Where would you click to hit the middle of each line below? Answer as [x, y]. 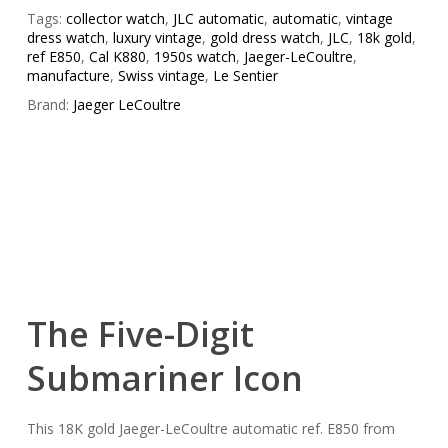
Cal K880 [117, 56]
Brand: [49, 104]
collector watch [115, 18]
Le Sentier [245, 75]
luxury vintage [157, 37]
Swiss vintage [161, 75]
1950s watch [194, 56]
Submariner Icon [164, 378]
